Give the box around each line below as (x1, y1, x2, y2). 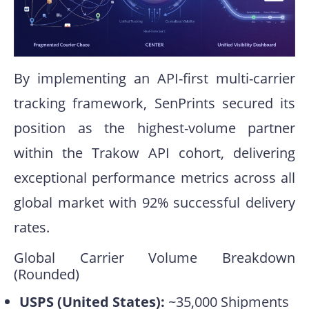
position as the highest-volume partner (14, 118, 295, 137)
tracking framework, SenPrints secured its (14, 93, 295, 112)
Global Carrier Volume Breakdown (14, 248, 295, 267)
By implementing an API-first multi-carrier (14, 68, 295, 88)
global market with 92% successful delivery (14, 192, 295, 212)
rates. (14, 217, 50, 237)
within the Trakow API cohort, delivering (14, 143, 295, 162)
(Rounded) (14, 264, 79, 283)
